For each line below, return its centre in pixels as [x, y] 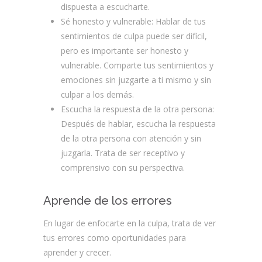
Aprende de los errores [108, 201]
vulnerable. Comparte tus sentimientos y [137, 65]
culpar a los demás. [97, 94]
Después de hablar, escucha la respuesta [138, 124]
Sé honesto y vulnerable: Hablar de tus [133, 21]
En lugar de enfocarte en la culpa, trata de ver [130, 223]
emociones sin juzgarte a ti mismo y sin [136, 80]
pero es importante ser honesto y [125, 51]
